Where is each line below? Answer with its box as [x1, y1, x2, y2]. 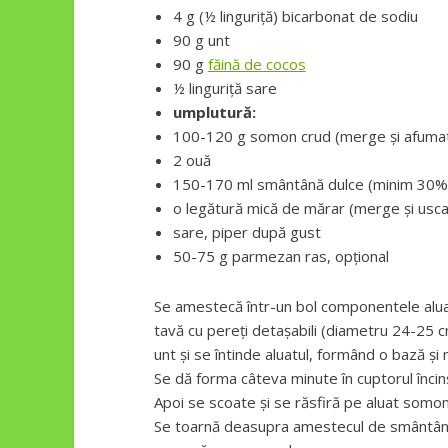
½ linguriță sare [172, 78, 277, 99]
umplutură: [172, 102, 256, 123]
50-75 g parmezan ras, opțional [172, 246, 389, 267]
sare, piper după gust [172, 222, 321, 243]
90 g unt [172, 30, 230, 51]
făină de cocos [207, 54, 306, 75]
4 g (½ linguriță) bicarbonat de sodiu [172, 6, 418, 27]
